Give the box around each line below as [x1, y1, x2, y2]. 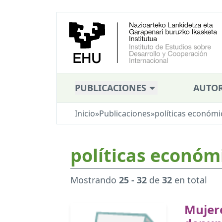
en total [172, 174, 207, 186]
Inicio [75, 108, 95, 119]
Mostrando [70, 174, 119, 186]
